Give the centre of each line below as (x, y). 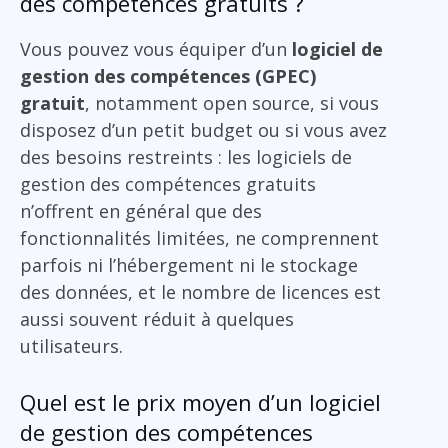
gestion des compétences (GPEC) (168, 76)
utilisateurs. (71, 346)
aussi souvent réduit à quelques (157, 319)
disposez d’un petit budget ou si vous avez (203, 130)
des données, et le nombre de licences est (200, 292)
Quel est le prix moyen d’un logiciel (200, 402)
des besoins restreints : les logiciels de (186, 157)
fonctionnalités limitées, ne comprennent (199, 238)
